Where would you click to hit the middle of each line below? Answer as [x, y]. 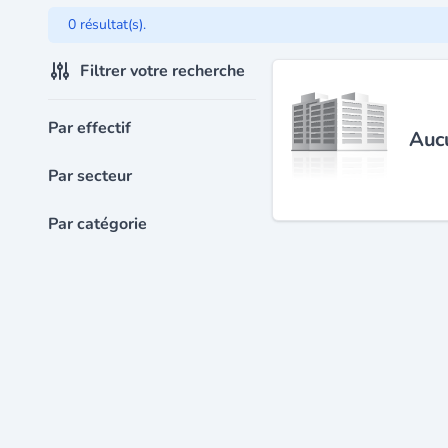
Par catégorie [97, 223]
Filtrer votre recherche [162, 70]
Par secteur [90, 175]
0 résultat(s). [107, 24]
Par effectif [89, 127]
